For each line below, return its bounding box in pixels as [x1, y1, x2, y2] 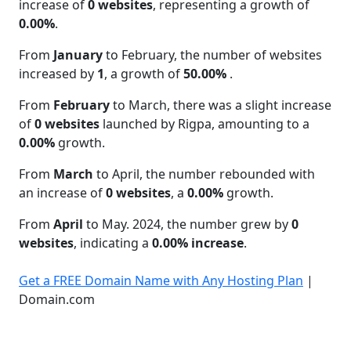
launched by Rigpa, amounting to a [100, 114, 309, 132]
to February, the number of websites [103, 45, 322, 63]
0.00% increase [152, 233, 244, 251]
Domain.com [19, 290, 95, 308]
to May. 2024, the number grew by [83, 215, 291, 233]
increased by [19, 64, 97, 82]
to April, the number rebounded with [93, 165, 315, 183]
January [53, 45, 103, 63]
